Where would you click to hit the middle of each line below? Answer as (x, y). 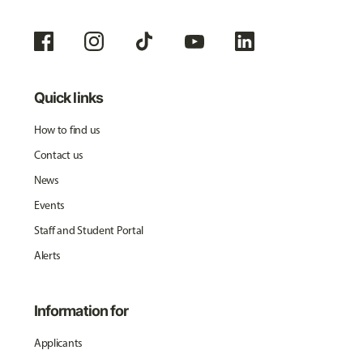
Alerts (47, 255)
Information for (81, 310)
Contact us (59, 155)
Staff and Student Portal (89, 230)
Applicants (58, 343)
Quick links (68, 97)
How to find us (67, 130)
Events (49, 205)
